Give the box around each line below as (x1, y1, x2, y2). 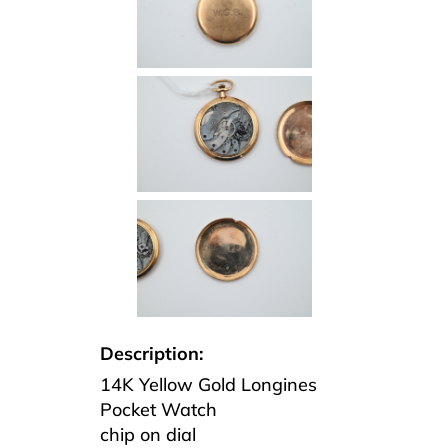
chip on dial (100, 422, 196, 446)
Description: (100, 341, 203, 365)
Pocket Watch (100, 397, 217, 421)
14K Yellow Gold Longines (100, 372, 317, 396)
